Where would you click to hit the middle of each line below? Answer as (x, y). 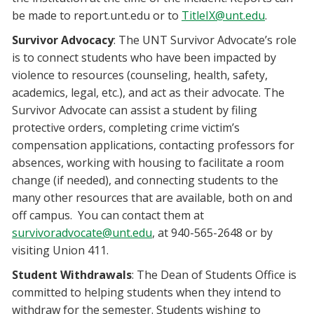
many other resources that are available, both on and (152, 198)
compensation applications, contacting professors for (153, 145)
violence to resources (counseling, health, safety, (140, 75)
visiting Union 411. (60, 251)
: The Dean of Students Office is (214, 275)
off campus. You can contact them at (108, 216)
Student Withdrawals (72, 275)
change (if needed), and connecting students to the (145, 180)
